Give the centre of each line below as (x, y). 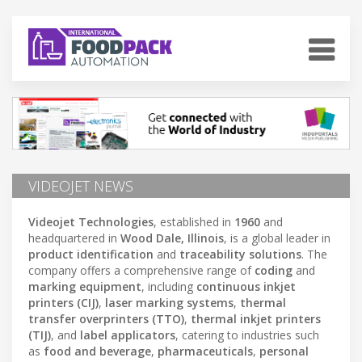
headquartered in (74, 238)
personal (284, 351)
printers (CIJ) (63, 302)
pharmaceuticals (205, 351)
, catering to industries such (247, 335)
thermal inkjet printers (256, 318)
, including (169, 286)
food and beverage (97, 351)
